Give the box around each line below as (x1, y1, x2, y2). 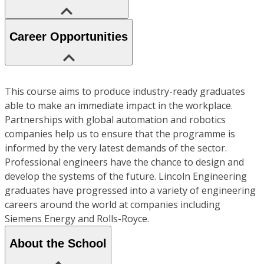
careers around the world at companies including (5, 197, 220, 211)
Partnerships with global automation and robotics (5, 113, 226, 126)
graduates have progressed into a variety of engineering (5, 183, 256, 197)
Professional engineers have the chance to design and (5, 155, 244, 169)
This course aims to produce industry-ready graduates (5, 84, 245, 98)
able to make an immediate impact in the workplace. (5, 98, 233, 112)
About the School (9, 237, 107, 250)
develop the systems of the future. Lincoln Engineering (5, 169, 247, 183)
